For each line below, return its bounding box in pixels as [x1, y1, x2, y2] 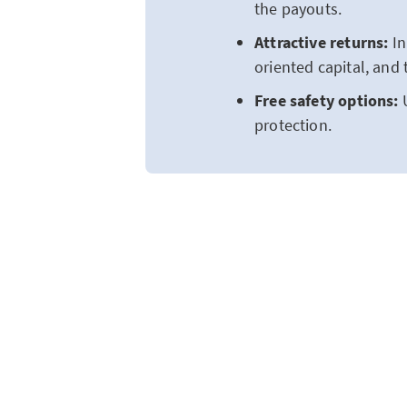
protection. [254, 114, 336, 135]
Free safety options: [254, 90, 402, 111]
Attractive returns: [254, 32, 389, 53]
